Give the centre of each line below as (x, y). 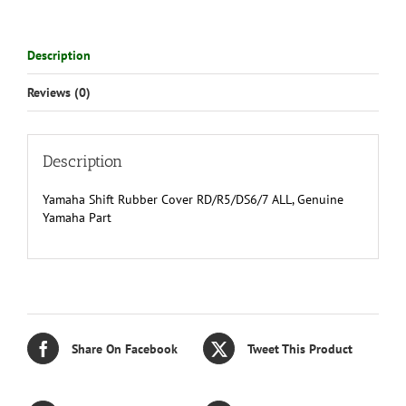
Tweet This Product (300, 348)
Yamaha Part (77, 217)
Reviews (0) (59, 93)
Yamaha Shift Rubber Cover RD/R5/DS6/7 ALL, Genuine (193, 199)
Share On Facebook (125, 348)
